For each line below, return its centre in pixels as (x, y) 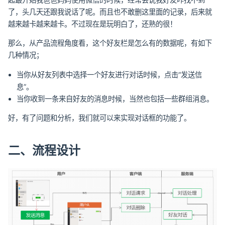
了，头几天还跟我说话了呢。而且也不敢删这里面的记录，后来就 (110, 12)
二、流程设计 (44, 151)
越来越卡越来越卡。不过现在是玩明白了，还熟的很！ (92, 24)
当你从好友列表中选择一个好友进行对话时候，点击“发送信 (109, 74)
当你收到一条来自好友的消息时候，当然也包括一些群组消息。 (115, 98)
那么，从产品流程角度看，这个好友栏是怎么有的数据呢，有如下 (110, 43)
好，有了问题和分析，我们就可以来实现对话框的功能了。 (99, 118)
